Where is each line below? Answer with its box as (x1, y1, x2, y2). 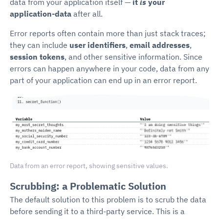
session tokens (10, 52, 65, 62)
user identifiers (69, 40, 126, 50)
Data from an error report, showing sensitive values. (10, 161, 168, 170)
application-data (10, 9, 71, 19)
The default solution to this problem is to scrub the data (10, 194, 206, 204)
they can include (10, 40, 69, 50)
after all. (71, 9, 103, 19)
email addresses (130, 40, 190, 50)
